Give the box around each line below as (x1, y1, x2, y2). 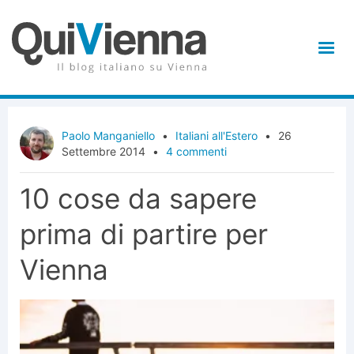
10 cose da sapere (20, 182, 257, 216)
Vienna (20, 253, 108, 287)
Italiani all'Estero (175, 128, 258, 142)
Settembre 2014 (62, 144, 146, 158)
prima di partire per (20, 217, 268, 251)
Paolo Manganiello (62, 128, 156, 142)
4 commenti (166, 144, 228, 158)
